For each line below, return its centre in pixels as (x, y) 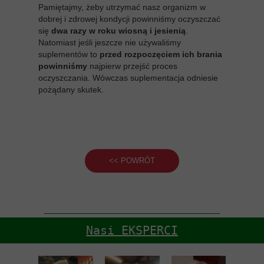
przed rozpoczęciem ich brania (161, 55)
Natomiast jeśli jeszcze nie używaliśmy (110, 43)
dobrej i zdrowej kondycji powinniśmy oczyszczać (129, 19)
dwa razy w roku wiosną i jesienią (118, 31)
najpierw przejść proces (133, 66)
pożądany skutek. (71, 90)
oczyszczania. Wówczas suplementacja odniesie (128, 78)
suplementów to (69, 55)
